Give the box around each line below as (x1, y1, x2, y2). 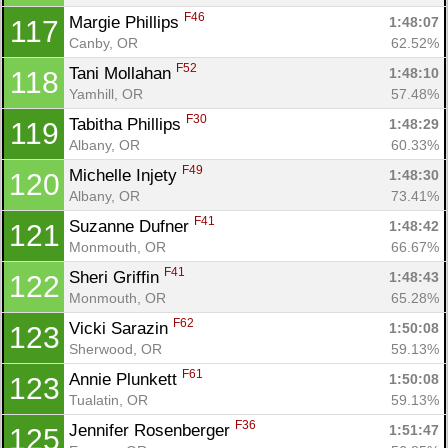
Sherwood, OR (69, 340, 162, 357)
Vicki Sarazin (69, 318, 173, 338)
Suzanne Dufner (69, 216, 194, 236)
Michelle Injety (69, 165, 182, 185)
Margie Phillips (69, 12, 184, 32)
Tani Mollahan (69, 63, 176, 83)
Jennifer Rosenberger (69, 420, 235, 440)
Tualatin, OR (69, 391, 148, 408)
